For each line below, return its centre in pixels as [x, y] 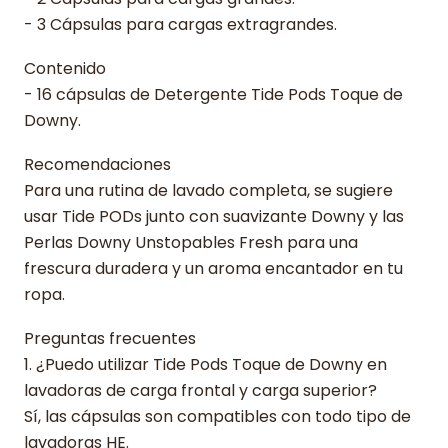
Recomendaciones [97, 165]
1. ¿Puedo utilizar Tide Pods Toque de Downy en [205, 365]
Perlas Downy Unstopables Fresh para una [191, 243]
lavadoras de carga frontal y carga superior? [200, 391]
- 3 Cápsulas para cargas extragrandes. [180, 25]
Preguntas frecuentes [110, 339]
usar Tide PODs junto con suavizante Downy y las [214, 217]
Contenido [65, 69]
